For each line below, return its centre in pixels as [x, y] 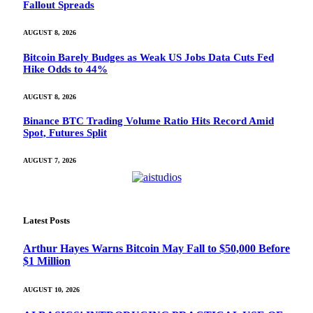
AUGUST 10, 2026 [51, 289]
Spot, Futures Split [65, 133]
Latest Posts [46, 221]
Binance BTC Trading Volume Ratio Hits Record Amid [148, 121]
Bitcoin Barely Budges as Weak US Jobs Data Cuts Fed [148, 57]
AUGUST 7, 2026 [50, 161]
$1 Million [47, 261]
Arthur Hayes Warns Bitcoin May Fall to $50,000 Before [156, 248]
